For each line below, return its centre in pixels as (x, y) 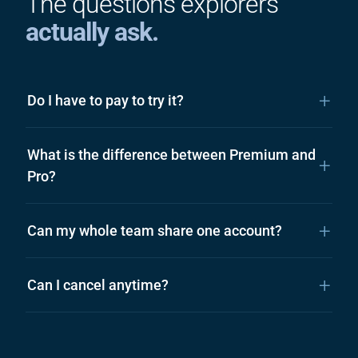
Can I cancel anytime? (98, 285)
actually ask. (92, 32)
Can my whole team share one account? (155, 231)
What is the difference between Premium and (171, 155)
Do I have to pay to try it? (105, 100)
